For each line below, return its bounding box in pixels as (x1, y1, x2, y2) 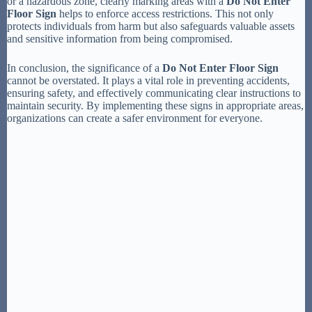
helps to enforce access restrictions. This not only (56, 8, 274, 20)
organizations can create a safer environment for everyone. (7, 112, 263, 125)
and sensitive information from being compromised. (7, 33, 233, 45)
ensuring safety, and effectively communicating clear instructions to (7, 87, 301, 100)
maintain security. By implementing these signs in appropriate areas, (7, 100, 304, 112)
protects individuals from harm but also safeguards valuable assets (7, 20, 295, 33)
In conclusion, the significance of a (7, 62, 162, 75)
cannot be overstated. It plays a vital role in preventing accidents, (7, 75, 290, 87)
